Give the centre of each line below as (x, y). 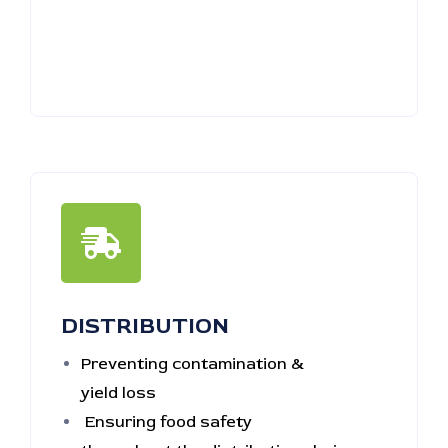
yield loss (118, 393)
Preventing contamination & (192, 364)
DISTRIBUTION (145, 326)
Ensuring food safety (166, 422)
